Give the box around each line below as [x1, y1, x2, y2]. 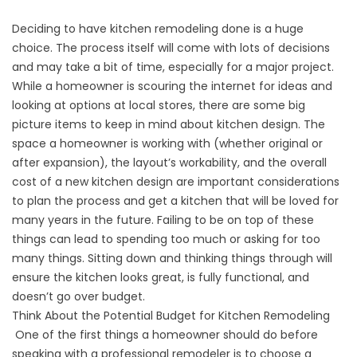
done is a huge [218, 21, 304, 37]
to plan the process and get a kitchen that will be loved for [12, 193, 339, 209]
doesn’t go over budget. [12, 288, 148, 304]
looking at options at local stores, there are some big [12, 97, 305, 113]
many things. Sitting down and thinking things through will [12, 250, 332, 266]
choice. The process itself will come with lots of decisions [12, 40, 330, 56]
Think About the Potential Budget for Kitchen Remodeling [12, 308, 330, 324]
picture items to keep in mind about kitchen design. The [12, 116, 325, 132]
